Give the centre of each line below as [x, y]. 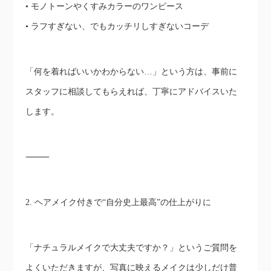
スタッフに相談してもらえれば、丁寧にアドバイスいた [132, 92]
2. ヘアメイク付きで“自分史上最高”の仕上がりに [119, 203]
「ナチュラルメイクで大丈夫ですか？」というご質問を [132, 248]
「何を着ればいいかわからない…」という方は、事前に [132, 72]
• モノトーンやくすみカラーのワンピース [105, 7]
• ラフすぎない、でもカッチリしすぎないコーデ [117, 27]
